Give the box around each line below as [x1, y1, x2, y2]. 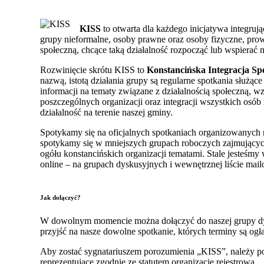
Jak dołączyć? [40, 193, 81, 201]
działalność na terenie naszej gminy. [40, 107, 173, 117]
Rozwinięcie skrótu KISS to [40, 64, 147, 75]
